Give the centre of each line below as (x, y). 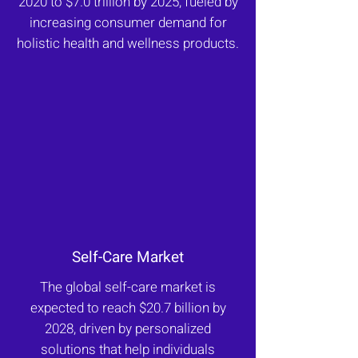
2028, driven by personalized (128, 329)
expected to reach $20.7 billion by (128, 308)
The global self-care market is (128, 287)
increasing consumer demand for (128, 23)
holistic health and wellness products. (128, 44)
